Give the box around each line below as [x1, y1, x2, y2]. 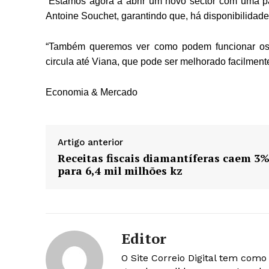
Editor [121, 229, 166, 249]
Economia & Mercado [46, 87, 138, 98]
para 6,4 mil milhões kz [58, 163, 183, 178]
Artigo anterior [58, 137, 123, 148]
